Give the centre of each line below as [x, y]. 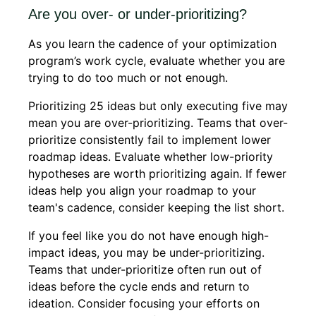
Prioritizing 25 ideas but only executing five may [158, 106]
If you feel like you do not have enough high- [148, 236]
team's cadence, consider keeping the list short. [156, 208]
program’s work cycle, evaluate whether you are [157, 61]
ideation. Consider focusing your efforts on [144, 304]
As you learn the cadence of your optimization [152, 44]
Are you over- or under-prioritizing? [138, 14]
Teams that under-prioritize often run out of [145, 270]
